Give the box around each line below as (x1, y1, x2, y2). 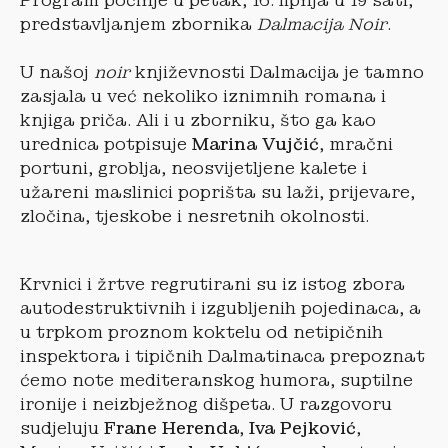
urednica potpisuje (20, 133, 192, 155)
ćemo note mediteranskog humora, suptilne (20, 369, 413, 391)
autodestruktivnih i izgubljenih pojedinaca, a (20, 297, 421, 319)
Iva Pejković (249, 417, 356, 439)
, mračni (319, 133, 393, 155)
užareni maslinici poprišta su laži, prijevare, (20, 181, 415, 203)
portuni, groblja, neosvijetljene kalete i (20, 157, 367, 179)
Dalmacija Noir (257, 13, 387, 35)
